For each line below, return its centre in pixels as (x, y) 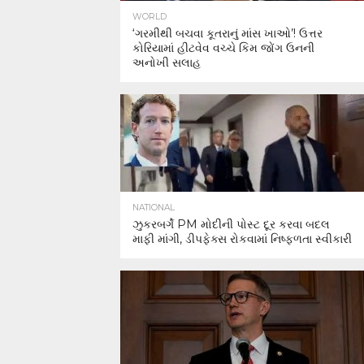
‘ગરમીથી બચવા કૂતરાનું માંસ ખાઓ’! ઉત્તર (227, 33)
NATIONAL (154, 208)
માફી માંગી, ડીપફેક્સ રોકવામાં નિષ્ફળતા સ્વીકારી (242, 239)
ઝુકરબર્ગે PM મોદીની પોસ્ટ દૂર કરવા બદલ (231, 224)
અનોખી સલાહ (167, 63)
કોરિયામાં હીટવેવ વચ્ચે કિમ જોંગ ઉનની (223, 48)
